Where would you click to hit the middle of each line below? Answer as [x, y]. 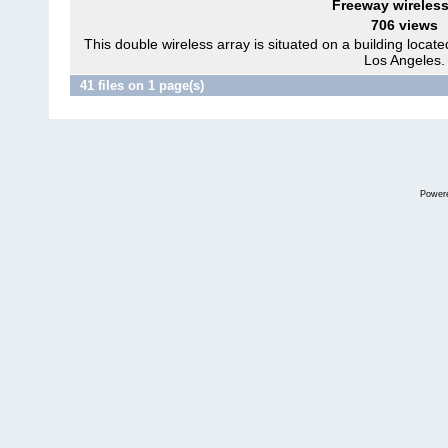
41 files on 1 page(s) [142, 85]
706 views [404, 25]
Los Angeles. [404, 60]
